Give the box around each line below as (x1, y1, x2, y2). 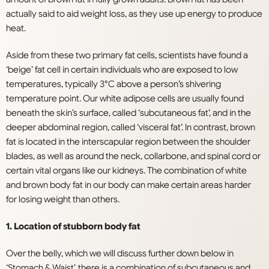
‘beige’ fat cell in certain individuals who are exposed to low (6, 64, 238, 76)
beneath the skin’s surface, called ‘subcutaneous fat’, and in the (6, 107, 251, 119)
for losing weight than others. (6, 194, 119, 205)
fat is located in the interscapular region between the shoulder (6, 136, 250, 148)
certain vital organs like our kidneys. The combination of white (6, 165, 247, 177)
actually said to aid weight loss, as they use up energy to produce (6, 8, 262, 20)
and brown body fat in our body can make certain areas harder (6, 180, 251, 191)
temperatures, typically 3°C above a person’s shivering (6, 79, 221, 90)
